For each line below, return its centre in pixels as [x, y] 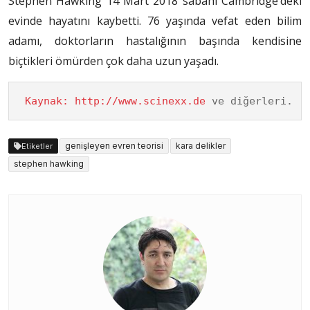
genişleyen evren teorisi [114, 145]
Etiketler [37, 146]
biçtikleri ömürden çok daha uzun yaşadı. [113, 61]
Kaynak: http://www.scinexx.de [115, 101]
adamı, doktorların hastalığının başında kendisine [155, 40]
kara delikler [201, 145]
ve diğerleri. [249, 101]
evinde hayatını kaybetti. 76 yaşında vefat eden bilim [155, 20]
